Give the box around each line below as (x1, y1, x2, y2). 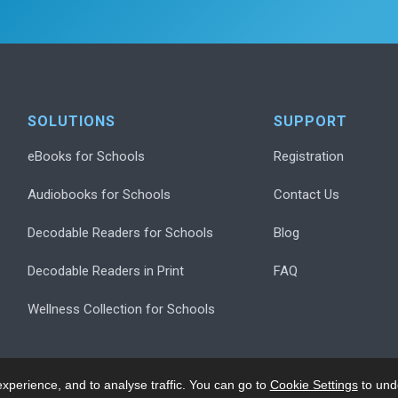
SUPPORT (274, 112, 348, 130)
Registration (274, 147, 345, 164)
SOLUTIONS (28, 112, 116, 130)
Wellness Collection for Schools (28, 300, 216, 317)
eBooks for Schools (28, 147, 146, 164)
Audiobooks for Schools (28, 186, 171, 203)
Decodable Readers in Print (28, 262, 185, 279)
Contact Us (274, 186, 340, 203)
